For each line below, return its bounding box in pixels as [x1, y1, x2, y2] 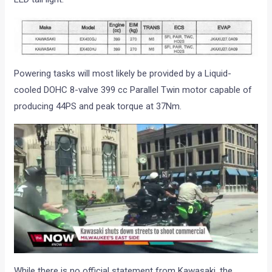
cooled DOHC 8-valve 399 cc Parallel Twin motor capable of [14, 84, 253, 95]
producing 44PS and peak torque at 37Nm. [14, 100, 182, 112]
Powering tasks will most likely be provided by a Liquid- [14, 67, 232, 79]
